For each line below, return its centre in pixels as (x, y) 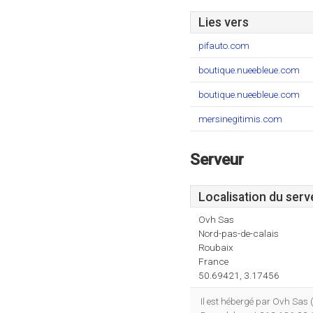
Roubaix (216, 247)
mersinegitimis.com (240, 119)
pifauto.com (224, 45)
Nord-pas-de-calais (239, 233)
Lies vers (224, 22)
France (213, 261)
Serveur (217, 159)
